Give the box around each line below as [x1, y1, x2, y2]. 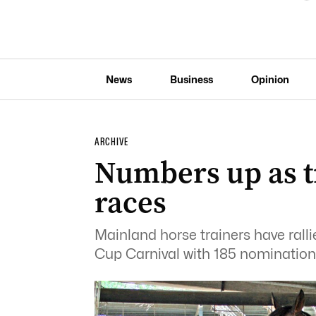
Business [169, 73, 213, 85]
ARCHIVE [94, 135, 128, 148]
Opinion [250, 73, 289, 85]
